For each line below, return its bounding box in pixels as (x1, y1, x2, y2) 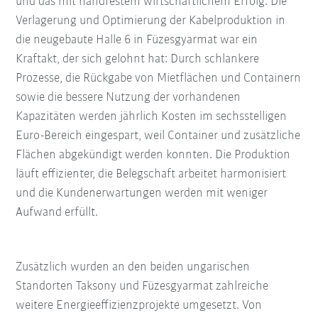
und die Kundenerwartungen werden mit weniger (16, 186, 268, 200)
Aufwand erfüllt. (16, 205, 102, 219)
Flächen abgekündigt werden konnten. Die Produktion (16, 148, 291, 162)
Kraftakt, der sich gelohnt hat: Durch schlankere (16, 52, 260, 66)
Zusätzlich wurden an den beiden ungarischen (16, 260, 251, 274)
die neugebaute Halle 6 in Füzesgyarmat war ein (16, 33, 258, 47)
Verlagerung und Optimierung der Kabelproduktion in (16, 13, 286, 28)
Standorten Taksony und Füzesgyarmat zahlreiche (16, 279, 269, 293)
